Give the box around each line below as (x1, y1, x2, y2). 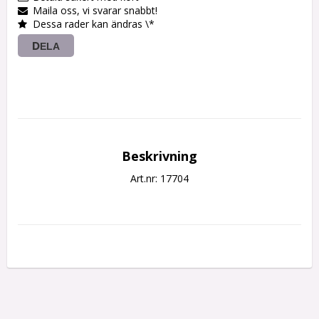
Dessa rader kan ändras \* (33, 17, 155, 31)
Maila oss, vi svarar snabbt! (33, 4, 157, 18)
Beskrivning (122, 147, 197, 165)
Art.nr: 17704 (130, 172, 189, 186)
